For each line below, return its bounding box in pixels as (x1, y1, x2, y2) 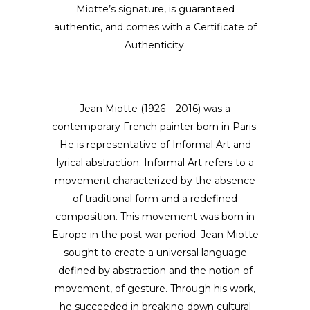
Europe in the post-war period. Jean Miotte (51, 228, 259, 241)
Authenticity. (124, 39, 186, 51)
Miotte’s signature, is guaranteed (75, 3, 235, 15)
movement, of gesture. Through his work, (55, 282, 255, 295)
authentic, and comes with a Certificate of (53, 21, 257, 33)
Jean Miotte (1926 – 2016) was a (80, 102, 230, 115)
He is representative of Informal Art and (59, 138, 251, 151)
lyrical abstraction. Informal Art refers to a (56, 156, 254, 169)
